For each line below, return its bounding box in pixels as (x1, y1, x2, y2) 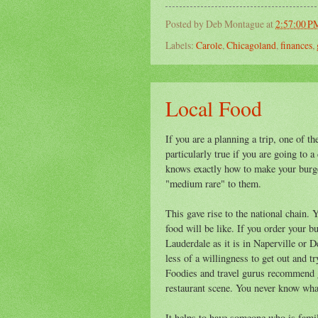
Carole (196, 38, 222, 52)
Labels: (165, 38, 196, 52)
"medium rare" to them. (165, 177, 261, 191)
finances (280, 38, 312, 52)
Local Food (165, 93, 262, 122)
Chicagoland (226, 38, 276, 52)
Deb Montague (206, 17, 264, 31)
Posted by (165, 17, 206, 31)
